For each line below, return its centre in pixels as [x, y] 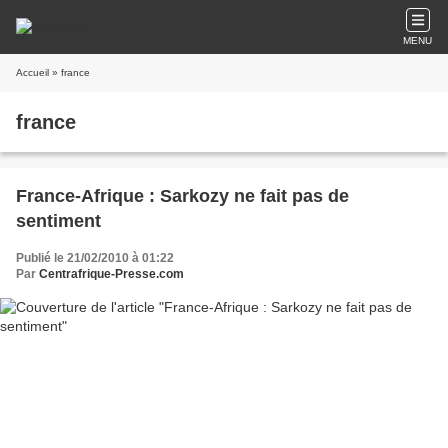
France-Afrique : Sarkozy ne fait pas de [182, 196]
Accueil [32, 72]
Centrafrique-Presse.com [111, 274]
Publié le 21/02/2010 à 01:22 [95, 258]
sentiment [58, 221]
